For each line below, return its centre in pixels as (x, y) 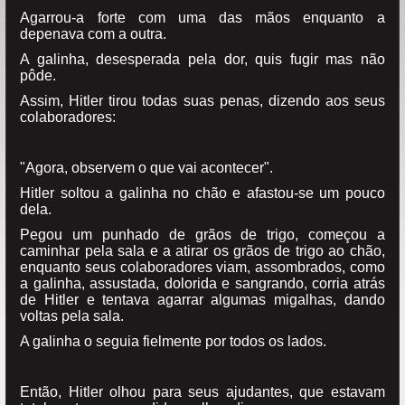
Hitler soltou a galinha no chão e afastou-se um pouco (202, 193)
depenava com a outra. (94, 33)
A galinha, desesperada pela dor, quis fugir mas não (202, 59)
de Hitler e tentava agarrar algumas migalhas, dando (202, 299)
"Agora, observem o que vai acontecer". (147, 167)
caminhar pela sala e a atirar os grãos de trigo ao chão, (202, 250)
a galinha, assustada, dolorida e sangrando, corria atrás (202, 283)
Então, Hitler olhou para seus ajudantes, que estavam (202, 391)
